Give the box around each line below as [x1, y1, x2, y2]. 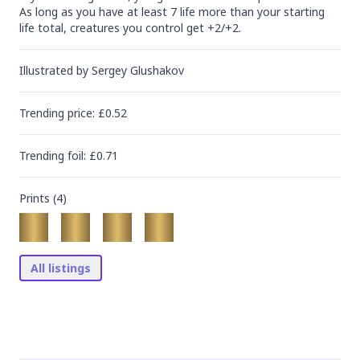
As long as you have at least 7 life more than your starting [19, 4, 325, 19]
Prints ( [19, 190, 56, 206]
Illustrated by [19, 63, 92, 78]
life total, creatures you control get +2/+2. [19, 20, 241, 35]
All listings [31, 260, 91, 276]
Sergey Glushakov [92, 63, 184, 78]
